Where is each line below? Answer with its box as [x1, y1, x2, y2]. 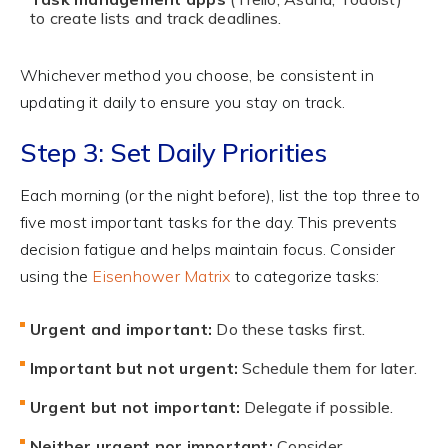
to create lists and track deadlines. [29, 7, 282, 28]
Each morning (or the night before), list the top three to [19, 184, 421, 205]
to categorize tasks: [230, 265, 380, 286]
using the [19, 265, 93, 286]
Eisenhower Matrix [92, 265, 231, 286]
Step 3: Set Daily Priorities [19, 135, 327, 168]
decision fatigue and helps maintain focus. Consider [19, 238, 396, 259]
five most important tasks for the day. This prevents [19, 211, 398, 232]
